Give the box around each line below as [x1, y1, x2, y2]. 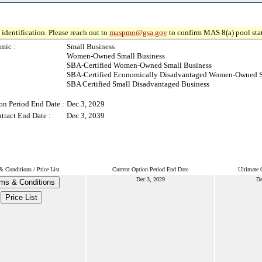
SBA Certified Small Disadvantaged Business [67, 80, 209, 88]
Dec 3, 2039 [67, 111, 105, 120]
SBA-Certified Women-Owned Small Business [67, 61, 212, 70]
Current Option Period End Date [112, 166, 188, 173]
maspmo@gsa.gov [109, 28, 167, 37]
